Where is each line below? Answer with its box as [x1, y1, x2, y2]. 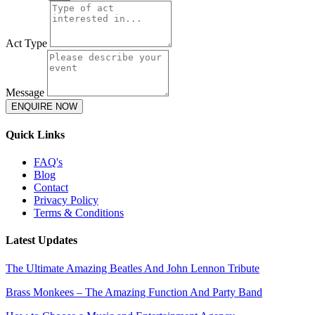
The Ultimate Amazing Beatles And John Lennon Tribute [6, 262, 259, 274]
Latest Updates [6, 234, 77, 247]
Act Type [6, 37, 50, 49]
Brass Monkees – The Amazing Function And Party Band [6, 285, 262, 298]
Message [6, 86, 47, 98]
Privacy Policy [34, 194, 98, 207]
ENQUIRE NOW [11, 101, 77, 112]
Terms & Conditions [34, 207, 124, 219]
